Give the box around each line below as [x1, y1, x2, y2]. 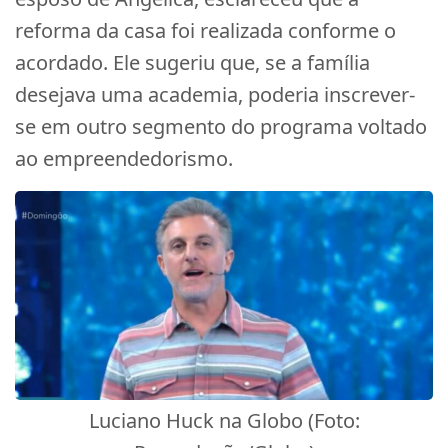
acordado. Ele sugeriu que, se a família [15, 49, 370, 76]
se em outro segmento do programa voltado [15, 113, 427, 140]
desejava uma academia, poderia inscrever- [15, 81, 415, 108]
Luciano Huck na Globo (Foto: [88, 407, 360, 434]
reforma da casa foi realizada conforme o [15, 17, 396, 44]
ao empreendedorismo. [15, 145, 233, 172]
